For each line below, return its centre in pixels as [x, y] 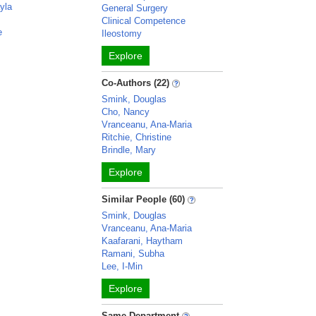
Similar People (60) [144, 199]
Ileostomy [122, 34]
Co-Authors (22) [136, 83]
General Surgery [135, 8]
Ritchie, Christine [137, 137]
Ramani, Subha [133, 254]
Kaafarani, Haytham [142, 241]
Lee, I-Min [122, 266]
